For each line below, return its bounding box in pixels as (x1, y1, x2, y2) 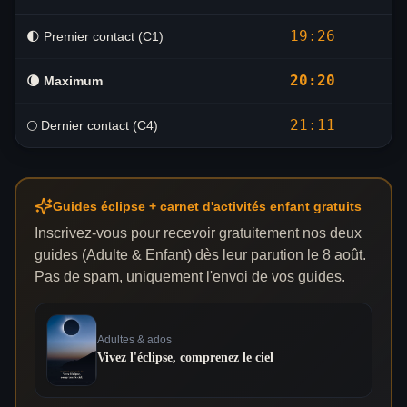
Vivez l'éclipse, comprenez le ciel (97, 351, 273, 365)
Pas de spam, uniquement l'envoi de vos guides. (35, 269, 345, 284)
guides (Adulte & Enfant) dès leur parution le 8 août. (35, 247, 366, 263)
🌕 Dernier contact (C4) (26, 118, 158, 133)
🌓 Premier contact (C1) (26, 29, 164, 44)
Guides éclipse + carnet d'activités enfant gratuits (53, 199, 362, 213)
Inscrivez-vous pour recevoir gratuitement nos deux (35, 225, 362, 241)
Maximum (40, 74, 103, 88)
